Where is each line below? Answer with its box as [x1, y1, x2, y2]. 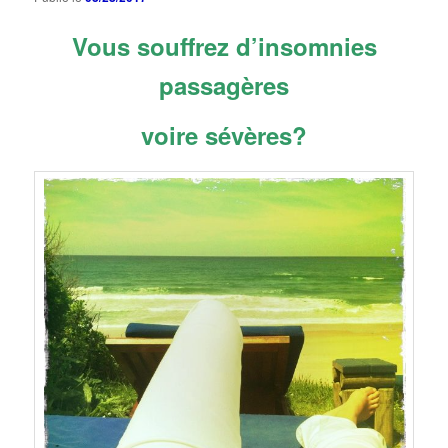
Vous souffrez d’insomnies [71, 29, 377, 64]
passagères [159, 68, 289, 103]
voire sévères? [141, 117, 307, 152]
